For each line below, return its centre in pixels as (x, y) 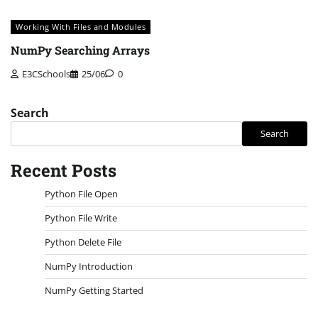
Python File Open (81, 193)
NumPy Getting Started (94, 290)
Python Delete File (83, 242)
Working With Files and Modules (81, 26)
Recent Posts (64, 170)
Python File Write (81, 218)
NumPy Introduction (89, 266)
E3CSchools (46, 73)
